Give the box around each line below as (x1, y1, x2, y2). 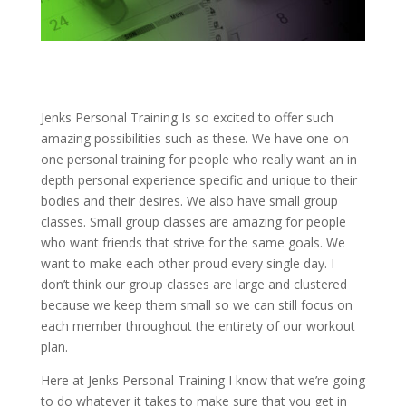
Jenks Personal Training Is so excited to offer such (40, 109, 333, 127)
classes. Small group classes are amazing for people (40, 213, 346, 231)
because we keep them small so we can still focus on (40, 296, 353, 314)
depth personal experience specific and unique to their (40, 171, 357, 189)
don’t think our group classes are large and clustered (40, 275, 347, 294)
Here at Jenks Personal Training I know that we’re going (40, 372, 365, 390)
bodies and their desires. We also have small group (40, 192, 338, 210)
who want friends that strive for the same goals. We (40, 234, 345, 252)
